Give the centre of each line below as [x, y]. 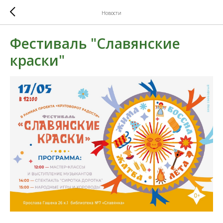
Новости [111, 13]
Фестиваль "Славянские [95, 43]
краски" [37, 60]
